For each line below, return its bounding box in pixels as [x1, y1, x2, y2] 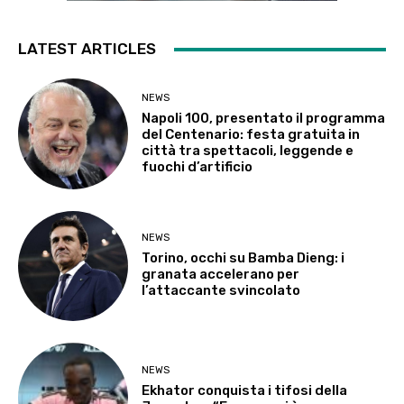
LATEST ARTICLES [18, 40, 156, 59]
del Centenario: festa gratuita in [142, 125, 361, 142]
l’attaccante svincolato [142, 282, 301, 299]
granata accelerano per [142, 266, 300, 283]
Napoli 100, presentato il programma [142, 109, 386, 126]
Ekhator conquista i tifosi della [142, 381, 348, 399]
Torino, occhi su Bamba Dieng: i [142, 250, 345, 267]
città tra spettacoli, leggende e [142, 142, 354, 159]
